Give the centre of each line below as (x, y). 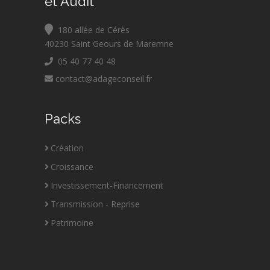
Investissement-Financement (107, 185)
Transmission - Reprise (95, 204)
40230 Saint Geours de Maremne (109, 44)
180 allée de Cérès (91, 30)
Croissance (72, 167)
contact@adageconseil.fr (102, 79)
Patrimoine (72, 223)
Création (67, 148)
